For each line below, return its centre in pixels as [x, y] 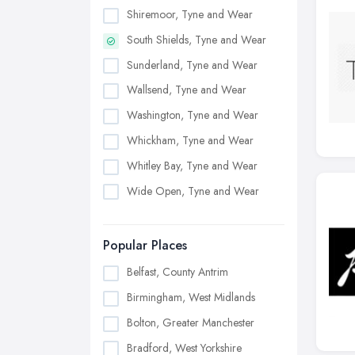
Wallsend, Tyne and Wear [187, 90]
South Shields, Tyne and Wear [197, 39]
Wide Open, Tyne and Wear [193, 191]
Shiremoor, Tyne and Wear [190, 15]
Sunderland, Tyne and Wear [192, 65]
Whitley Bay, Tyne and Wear [192, 165]
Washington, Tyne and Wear [193, 115]
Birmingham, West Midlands [191, 298]
